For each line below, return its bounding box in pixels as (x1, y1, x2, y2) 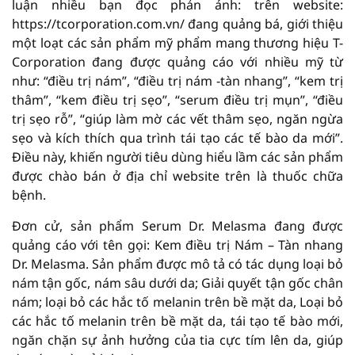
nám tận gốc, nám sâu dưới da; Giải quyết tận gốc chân (12, 273, 343, 292)
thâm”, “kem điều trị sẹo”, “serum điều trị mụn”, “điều (12, 90, 343, 109)
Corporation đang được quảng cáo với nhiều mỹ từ (12, 52, 343, 71)
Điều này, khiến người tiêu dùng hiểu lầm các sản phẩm (12, 147, 343, 166)
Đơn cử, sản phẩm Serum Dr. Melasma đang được (12, 216, 343, 235)
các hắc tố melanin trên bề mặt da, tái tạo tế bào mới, (12, 311, 343, 330)
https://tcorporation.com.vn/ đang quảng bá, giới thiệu (12, 14, 343, 32)
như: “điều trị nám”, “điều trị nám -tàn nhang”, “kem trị (12, 71, 343, 90)
